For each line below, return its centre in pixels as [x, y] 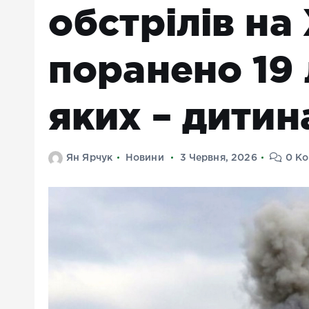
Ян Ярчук [90, 158]
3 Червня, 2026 [218, 158]
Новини [144, 158]
